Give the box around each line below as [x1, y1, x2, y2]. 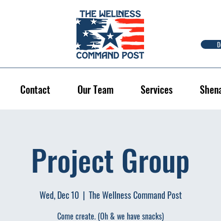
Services [140, 81, 173, 97]
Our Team [77, 81, 113, 97]
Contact [20, 81, 50, 97]
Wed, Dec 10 [39, 188, 79, 201]
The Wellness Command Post [88, 188, 182, 201]
